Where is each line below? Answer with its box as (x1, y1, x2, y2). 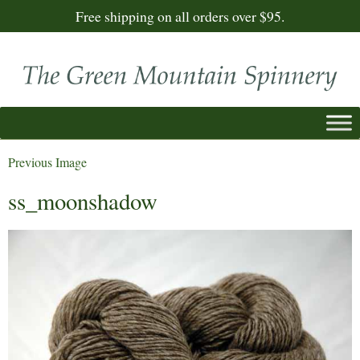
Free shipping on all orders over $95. (76, 6, 284, 26)
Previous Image (8, 153, 87, 170)
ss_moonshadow (8, 185, 157, 216)
